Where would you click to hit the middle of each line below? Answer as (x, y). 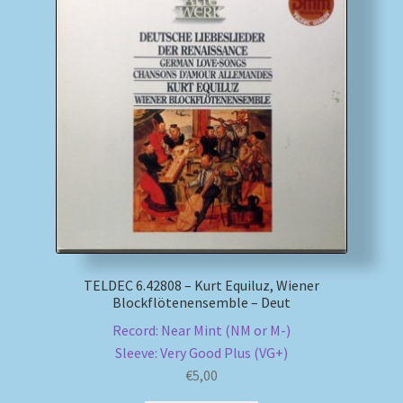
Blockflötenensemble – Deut (201, 303)
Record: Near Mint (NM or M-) (201, 330)
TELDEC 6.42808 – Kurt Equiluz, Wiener (201, 286)
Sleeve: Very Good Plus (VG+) (201, 352)
